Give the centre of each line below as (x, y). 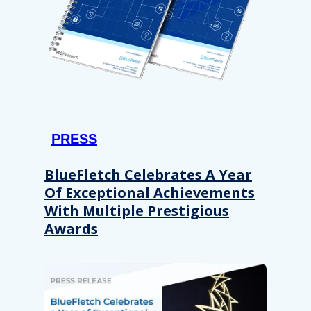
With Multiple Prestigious (137, 211)
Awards (71, 229)
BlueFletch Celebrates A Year (148, 175)
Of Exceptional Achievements (150, 193)
